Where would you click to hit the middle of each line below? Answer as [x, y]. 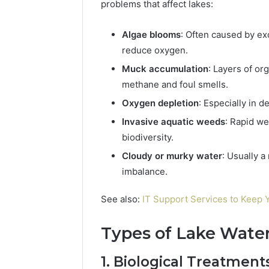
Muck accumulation [165, 68]
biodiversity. [148, 137]
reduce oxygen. [155, 50]
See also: [122, 199]
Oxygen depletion [160, 103]
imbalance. [145, 171]
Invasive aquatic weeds [174, 121]
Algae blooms [151, 34]
